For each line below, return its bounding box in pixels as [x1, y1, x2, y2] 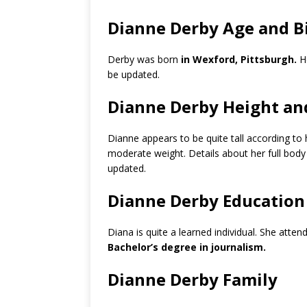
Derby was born [108, 53, 178, 66]
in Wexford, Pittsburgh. [178, 53, 297, 66]
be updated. [108, 68, 160, 81]
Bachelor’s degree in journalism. [108, 241, 266, 254]
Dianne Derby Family [108, 268, 278, 291]
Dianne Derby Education [108, 189, 305, 212]
